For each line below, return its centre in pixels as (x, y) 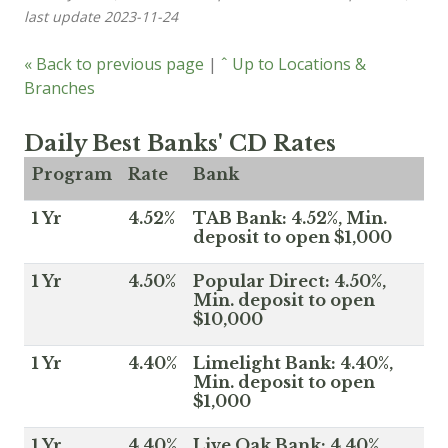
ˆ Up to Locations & (293, 63)
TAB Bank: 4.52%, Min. (290, 217)
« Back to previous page (114, 63)
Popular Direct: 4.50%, (289, 280)
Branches (59, 87)
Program (72, 173)
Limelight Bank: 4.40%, (293, 362)
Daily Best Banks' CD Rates (180, 143)
